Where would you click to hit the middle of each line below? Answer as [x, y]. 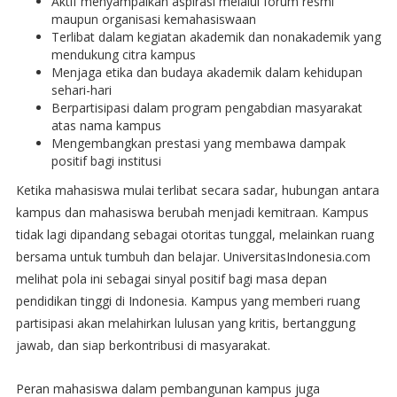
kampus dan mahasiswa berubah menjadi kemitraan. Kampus [192, 212]
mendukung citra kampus [123, 54]
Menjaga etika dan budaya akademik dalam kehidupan [206, 72]
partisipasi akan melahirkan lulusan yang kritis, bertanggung [185, 323]
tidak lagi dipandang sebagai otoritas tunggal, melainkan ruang [195, 234]
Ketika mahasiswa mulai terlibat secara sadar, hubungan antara [197, 190]
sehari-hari [81, 90]
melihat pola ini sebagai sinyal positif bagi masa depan [171, 278]
